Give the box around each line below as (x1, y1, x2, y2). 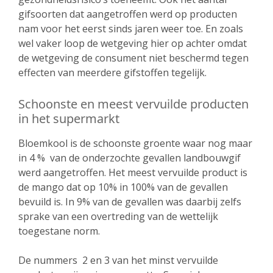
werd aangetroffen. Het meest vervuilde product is (18, 166, 247, 179)
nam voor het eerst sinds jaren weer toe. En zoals (18, 22, 243, 35)
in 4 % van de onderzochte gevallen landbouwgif (18, 151, 241, 165)
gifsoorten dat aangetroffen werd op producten (18, 7, 237, 21)
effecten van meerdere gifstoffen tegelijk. (18, 66, 207, 79)
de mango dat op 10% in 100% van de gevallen (18, 180, 228, 194)
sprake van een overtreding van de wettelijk (18, 210, 218, 223)
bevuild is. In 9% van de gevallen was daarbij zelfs (18, 195, 241, 208)
